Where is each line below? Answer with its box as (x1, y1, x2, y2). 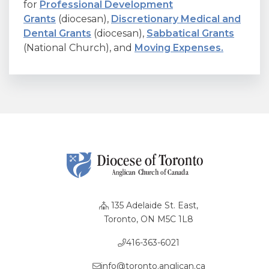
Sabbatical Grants (147, 28, 234, 39)
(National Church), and (23, 42, 134, 53)
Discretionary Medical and (111, 13, 241, 25)
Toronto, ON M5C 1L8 (104, 213, 193, 225)
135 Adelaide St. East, (109, 199, 198, 211)
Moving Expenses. (134, 42, 223, 53)
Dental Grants (23, 28, 91, 39)
